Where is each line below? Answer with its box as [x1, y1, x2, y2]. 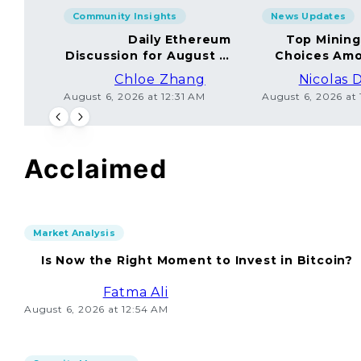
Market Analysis [33, 227, 115, 239]
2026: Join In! [142, 64, 231, 79]
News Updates [271, 10, 346, 22]
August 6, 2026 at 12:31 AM [64, 90, 205, 102]
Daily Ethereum [127, 32, 231, 47]
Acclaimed [24, 153, 167, 185]
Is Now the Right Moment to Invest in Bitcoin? [41, 253, 353, 268]
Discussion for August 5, [64, 48, 231, 63]
